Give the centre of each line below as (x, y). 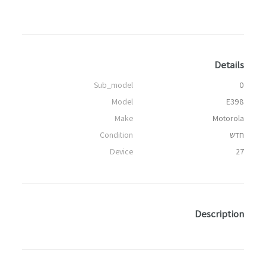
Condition (116, 134)
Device (121, 151)
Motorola (228, 118)
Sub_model (113, 85)
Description (219, 213)
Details (229, 65)
